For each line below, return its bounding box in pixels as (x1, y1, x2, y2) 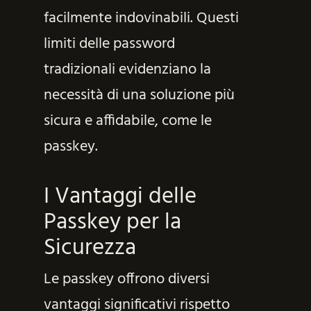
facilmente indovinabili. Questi (43, 6, 239, 31)
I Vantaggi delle (43, 178, 196, 215)
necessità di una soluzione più (43, 83, 235, 108)
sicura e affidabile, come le (43, 108, 212, 133)
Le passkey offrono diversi (43, 267, 210, 292)
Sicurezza (43, 229, 136, 267)
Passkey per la (43, 203, 181, 241)
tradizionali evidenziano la (43, 57, 211, 82)
